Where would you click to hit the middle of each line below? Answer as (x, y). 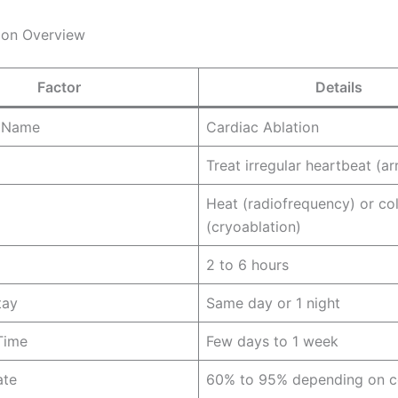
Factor (59, 88)
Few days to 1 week (272, 342)
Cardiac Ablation (263, 127)
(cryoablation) (254, 227)
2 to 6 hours (247, 265)
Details (338, 88)
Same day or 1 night (273, 303)
